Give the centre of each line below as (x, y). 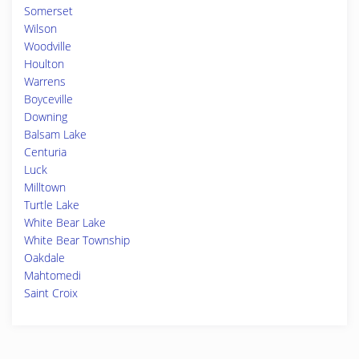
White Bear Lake (65, 222)
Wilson (40, 28)
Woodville (48, 46)
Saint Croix (51, 293)
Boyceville (48, 99)
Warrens (45, 81)
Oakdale (44, 258)
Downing (46, 117)
